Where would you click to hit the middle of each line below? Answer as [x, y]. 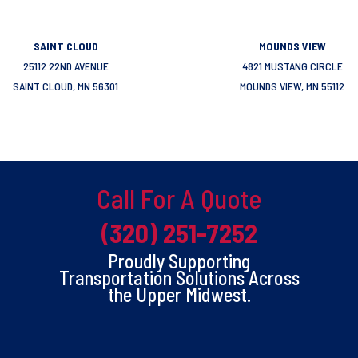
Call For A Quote [179, 199]
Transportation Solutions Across [179, 278]
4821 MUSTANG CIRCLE [292, 66]
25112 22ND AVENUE [66, 66]
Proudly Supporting [179, 261]
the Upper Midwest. [179, 295]
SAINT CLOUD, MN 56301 [66, 86]
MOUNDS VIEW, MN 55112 [292, 86]
